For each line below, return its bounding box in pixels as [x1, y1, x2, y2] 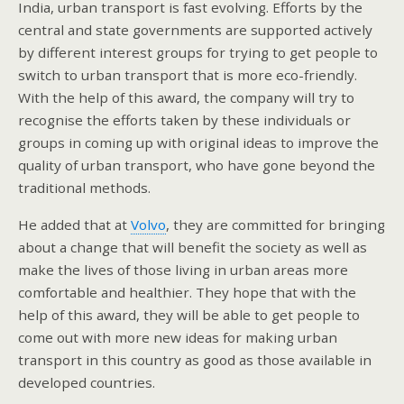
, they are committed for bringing [166, 215, 385, 234]
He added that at [18, 215, 131, 234]
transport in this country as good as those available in [18, 350, 372, 369]
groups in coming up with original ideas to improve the [18, 133, 379, 152]
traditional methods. [18, 179, 151, 197]
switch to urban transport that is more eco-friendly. [18, 66, 357, 85]
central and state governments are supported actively [18, 21, 372, 40]
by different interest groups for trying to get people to [18, 43, 378, 62]
